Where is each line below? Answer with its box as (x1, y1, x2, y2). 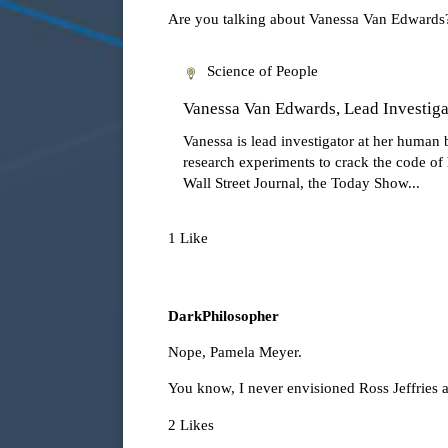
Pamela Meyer (210, 344, 298, 361)
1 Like (168, 230, 208, 247)
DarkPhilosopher (168, 308, 279, 325)
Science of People (206, 63, 318, 80)
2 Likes (168, 416, 214, 433)
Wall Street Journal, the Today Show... (183, 175, 420, 192)
